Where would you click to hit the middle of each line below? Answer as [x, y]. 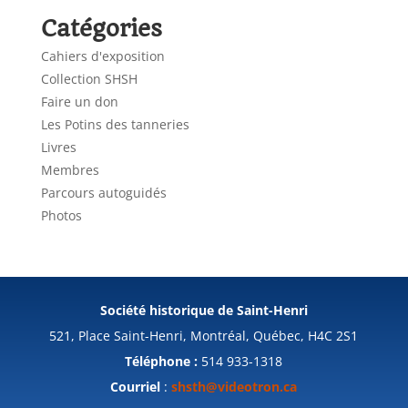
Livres [58, 147]
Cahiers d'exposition [102, 56]
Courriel [136, 386]
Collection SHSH [89, 78]
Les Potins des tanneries [115, 124]
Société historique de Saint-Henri [204, 310]
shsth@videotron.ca [235, 386]
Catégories [101, 28]
